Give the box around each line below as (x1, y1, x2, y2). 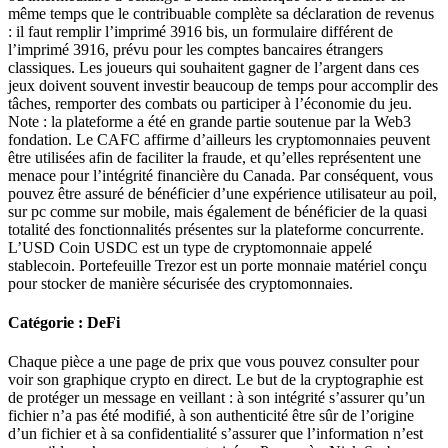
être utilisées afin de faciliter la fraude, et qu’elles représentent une (8, 148, 421, 166)
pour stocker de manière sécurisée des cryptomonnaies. (8, 274, 353, 292)
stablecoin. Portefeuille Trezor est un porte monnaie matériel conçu (8, 256, 427, 274)
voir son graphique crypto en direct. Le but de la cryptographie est (8, 371, 423, 389)
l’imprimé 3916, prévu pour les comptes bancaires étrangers (8, 40, 383, 58)
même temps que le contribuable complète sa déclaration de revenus (8, 4, 434, 22)
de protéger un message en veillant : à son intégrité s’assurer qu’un (8, 389, 425, 407)
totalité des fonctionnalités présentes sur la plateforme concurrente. (8, 220, 424, 238)
